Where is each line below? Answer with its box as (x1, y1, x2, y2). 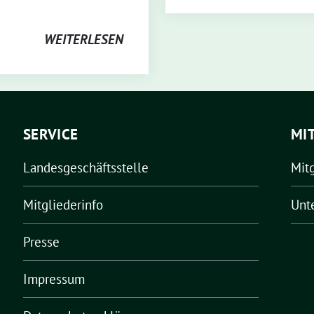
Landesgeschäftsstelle (23, 159, 149, 176)
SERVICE (23, 125, 78, 144)
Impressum (23, 271, 85, 287)
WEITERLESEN (44, 31, 123, 48)
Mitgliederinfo (23, 196, 103, 213)
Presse (23, 233, 60, 250)
